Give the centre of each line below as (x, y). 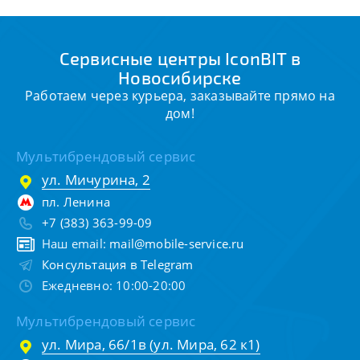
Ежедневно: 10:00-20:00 (114, 286)
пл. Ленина (76, 202)
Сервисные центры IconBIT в (180, 58)
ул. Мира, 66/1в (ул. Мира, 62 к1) (151, 345)
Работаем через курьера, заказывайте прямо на (180, 96)
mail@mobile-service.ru (177, 244)
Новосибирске (180, 78)
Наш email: (76, 244)
